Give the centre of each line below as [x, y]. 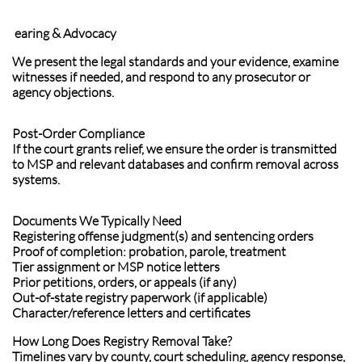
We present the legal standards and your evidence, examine [175, 61]
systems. [36, 179]
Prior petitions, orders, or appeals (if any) [124, 282]
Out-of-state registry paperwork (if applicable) [140, 297]
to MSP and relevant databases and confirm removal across [175, 164]
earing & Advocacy [64, 33]
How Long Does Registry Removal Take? [122, 341]
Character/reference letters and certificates [131, 313]
